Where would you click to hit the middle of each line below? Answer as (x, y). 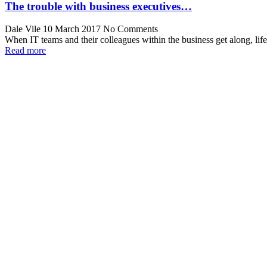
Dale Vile (23, 29)
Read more (25, 51)
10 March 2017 (73, 29)
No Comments (131, 29)
